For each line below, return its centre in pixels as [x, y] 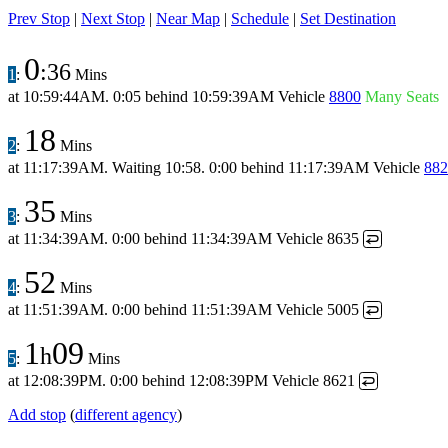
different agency [126, 414]
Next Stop [113, 18]
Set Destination [348, 18]
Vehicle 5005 [317, 309]
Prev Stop [39, 18]
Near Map [188, 18]
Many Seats [402, 96]
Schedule [260, 18]
